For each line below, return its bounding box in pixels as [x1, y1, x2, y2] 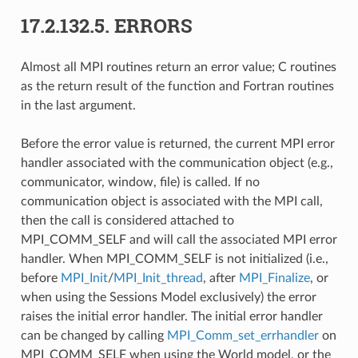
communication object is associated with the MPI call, [20, 194, 323, 208]
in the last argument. [20, 98, 136, 112]
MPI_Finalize [238, 271, 310, 284]
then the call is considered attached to [20, 213, 234, 227]
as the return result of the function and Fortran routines [20, 79, 334, 93]
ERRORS [113, 12, 193, 38]
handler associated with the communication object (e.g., [20, 156, 333, 169]
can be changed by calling [20, 328, 167, 342]
